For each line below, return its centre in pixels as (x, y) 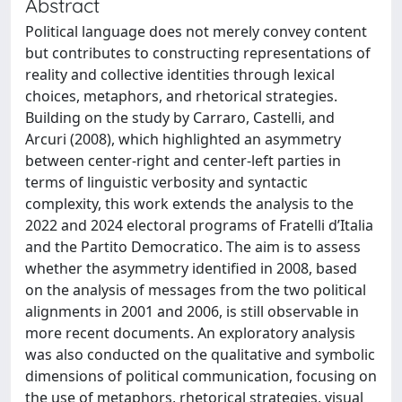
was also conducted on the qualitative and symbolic (200, 354)
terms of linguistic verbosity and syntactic (166, 182)
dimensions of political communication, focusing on (201, 376)
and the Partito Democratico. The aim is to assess (193, 247)
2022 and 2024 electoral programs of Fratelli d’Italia (199, 225)
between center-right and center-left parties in (183, 161)
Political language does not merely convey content (196, 31)
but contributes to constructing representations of (198, 53)
